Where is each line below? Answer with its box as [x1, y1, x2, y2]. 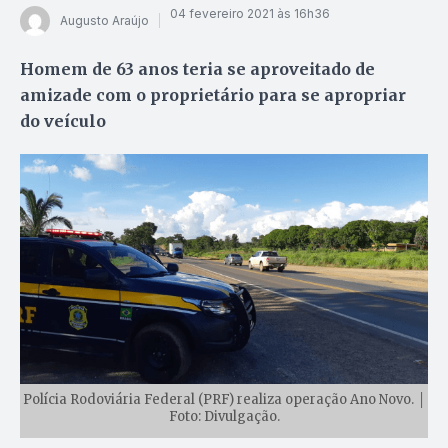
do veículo [20, 110, 106, 131]
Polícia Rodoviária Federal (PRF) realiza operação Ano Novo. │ [22, 390, 426, 408]
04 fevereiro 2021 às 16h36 [170, 6, 330, 22]
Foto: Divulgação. [168, 407, 280, 425]
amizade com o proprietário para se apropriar [20, 84, 406, 105]
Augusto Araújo [60, 13, 149, 29]
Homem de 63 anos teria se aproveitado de [20, 58, 375, 79]
